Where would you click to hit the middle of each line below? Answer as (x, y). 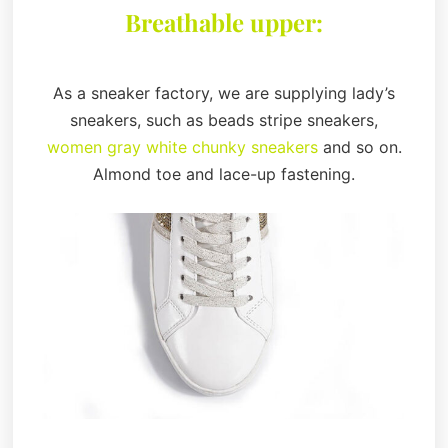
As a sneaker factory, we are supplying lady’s (224, 93)
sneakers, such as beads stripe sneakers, (224, 120)
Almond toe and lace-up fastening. (224, 174)
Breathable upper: (224, 22)
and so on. (359, 147)
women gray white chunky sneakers (182, 147)
